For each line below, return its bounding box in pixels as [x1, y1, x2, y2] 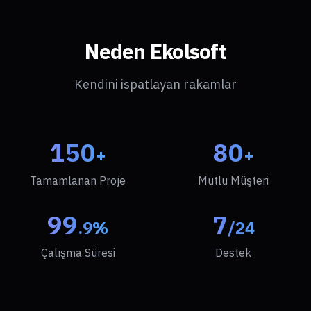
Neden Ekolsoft [85, 37, 226, 65]
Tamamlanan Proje [30, 174, 126, 187]
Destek [215, 246, 251, 260]
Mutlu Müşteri [198, 174, 269, 187]
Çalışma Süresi [40, 246, 115, 260]
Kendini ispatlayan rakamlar [74, 76, 237, 92]
